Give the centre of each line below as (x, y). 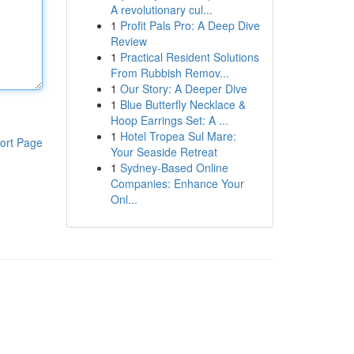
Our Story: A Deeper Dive (183, 88)
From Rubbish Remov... (169, 73)
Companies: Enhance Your (177, 183)
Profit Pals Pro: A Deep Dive (190, 25)
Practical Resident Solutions (189, 57)
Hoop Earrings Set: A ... (169, 120)
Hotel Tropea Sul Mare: (178, 136)
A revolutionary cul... (161, 9)
